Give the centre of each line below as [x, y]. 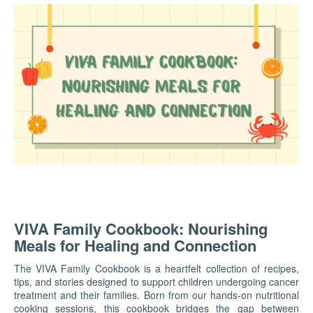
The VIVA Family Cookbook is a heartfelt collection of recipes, [156, 268]
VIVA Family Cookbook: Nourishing [141, 228]
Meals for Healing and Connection [135, 245]
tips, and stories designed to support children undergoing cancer [156, 281]
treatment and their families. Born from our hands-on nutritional [156, 294]
